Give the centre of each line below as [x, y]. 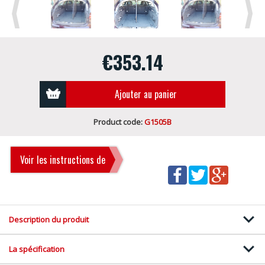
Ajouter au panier [146, 94]
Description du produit [49, 220]
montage [36, 190]
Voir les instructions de [63, 160]
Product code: [119, 122]
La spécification [37, 249]
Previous [31, 14]
